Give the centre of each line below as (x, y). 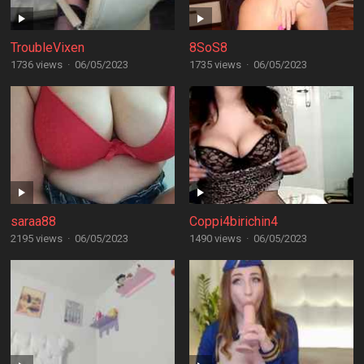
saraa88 (33, 221)
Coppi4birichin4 (233, 221)
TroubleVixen (47, 48)
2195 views (36, 238)
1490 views (215, 238)
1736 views (36, 65)
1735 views (215, 65)
